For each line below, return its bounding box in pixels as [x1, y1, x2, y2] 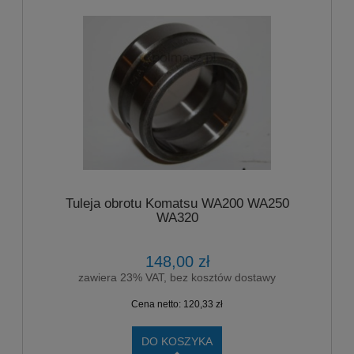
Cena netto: [131, 298, 183, 310]
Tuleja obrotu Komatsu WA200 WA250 [65, 195, 289, 211]
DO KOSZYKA [141, 334, 213, 348]
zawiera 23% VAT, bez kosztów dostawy [78, 270, 276, 284]
